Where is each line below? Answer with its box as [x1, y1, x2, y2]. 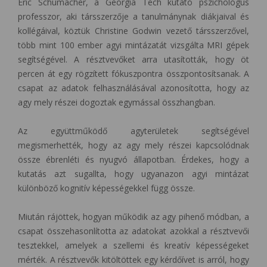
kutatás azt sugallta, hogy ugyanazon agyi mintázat [18, 167, 249, 179]
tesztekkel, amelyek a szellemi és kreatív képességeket [18, 239, 249, 251]
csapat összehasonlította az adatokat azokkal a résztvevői [18, 225, 249, 237]
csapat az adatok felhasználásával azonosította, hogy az [18, 82, 249, 94]
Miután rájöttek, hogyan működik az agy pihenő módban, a [18, 210, 249, 222]
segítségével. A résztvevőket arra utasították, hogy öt [18, 53, 249, 65]
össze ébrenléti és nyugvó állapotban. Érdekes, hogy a [18, 153, 249, 165]
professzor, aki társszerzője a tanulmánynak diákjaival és [18, 10, 249, 22]
